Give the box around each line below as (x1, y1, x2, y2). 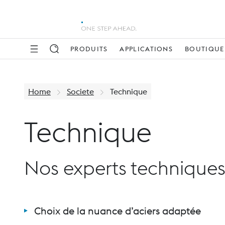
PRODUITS (70, 45, 108, 53)
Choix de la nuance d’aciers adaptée (34, 204, 201, 217)
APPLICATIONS (120, 45, 173, 53)
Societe (67, 86, 94, 96)
